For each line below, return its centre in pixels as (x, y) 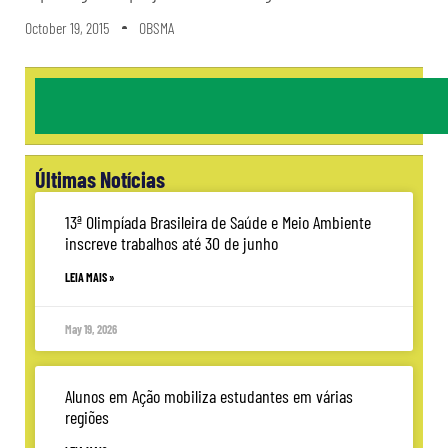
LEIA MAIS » (90, 277)
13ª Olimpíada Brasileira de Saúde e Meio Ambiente (218, 222)
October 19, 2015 (67, 28)
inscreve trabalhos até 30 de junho (171, 243)
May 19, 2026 (91, 329)
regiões (87, 417)
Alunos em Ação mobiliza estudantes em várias (209, 396)
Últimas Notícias (100, 179)
